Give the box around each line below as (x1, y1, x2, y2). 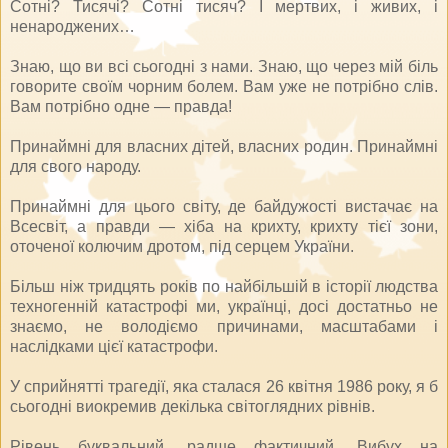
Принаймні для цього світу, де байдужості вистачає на (10, 197, 438, 215)
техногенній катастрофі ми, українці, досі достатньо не (10, 297, 438, 315)
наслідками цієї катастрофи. (10, 337, 218, 355)
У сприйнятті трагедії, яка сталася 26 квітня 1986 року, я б (10, 377, 438, 395)
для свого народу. (10, 157, 141, 175)
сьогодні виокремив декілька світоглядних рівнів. (10, 397, 375, 415)
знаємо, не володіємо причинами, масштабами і (10, 317, 438, 335)
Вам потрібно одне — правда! (10, 97, 232, 115)
